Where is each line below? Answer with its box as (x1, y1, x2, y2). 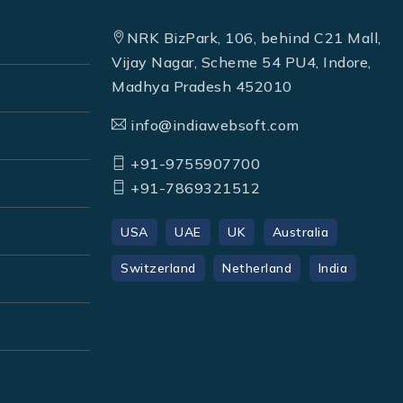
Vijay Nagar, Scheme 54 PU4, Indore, (112, 53, 372, 72)
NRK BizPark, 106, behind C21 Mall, (126, 29, 381, 48)
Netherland (222, 260, 291, 277)
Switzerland (121, 260, 196, 277)
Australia (272, 224, 328, 241)
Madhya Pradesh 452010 (112, 77, 292, 96)
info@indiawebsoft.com (126, 116, 300, 135)
